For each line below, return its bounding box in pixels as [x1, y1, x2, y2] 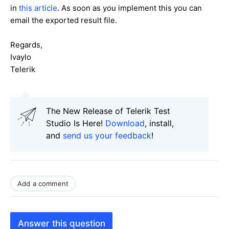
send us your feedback [63, 130, 151, 141]
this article [19, 3, 57, 13]
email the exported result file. [10, 15, 117, 25]
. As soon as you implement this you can [57, 3, 202, 13]
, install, [145, 118, 174, 128]
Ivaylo [10, 52, 31, 62]
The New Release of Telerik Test [46, 105, 170, 116]
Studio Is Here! [46, 118, 105, 128]
